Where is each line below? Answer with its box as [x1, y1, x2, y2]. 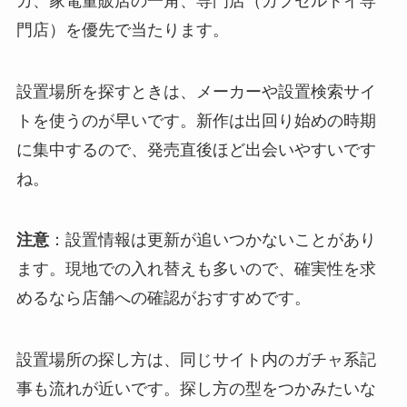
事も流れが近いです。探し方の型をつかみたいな [15, 380, 376, 399]
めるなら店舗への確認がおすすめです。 [15, 289, 311, 308]
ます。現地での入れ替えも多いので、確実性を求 [15, 260, 376, 279]
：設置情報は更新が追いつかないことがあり [48, 231, 376, 250]
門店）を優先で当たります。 [15, 20, 229, 39]
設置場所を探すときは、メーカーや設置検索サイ [15, 82, 376, 101]
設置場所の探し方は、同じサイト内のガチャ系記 [15, 351, 376, 370]
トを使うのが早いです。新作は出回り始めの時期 [15, 111, 376, 130]
